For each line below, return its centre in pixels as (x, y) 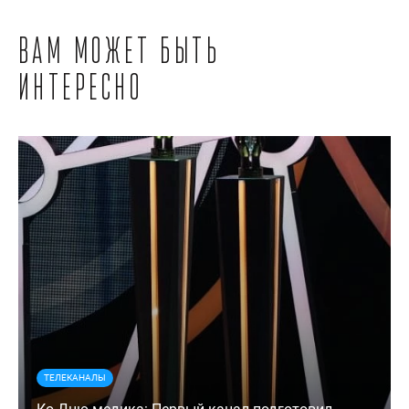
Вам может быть (120, 53)
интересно (80, 90)
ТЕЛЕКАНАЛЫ (75, 377)
